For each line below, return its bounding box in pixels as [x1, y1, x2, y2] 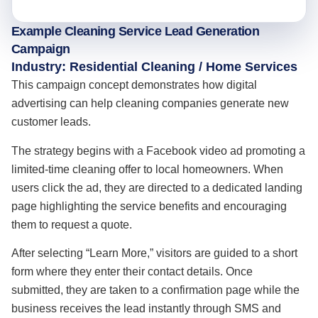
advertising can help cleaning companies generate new [11, 97, 289, 110]
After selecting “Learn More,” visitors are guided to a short [11, 247, 297, 260]
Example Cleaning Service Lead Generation [11, 24, 260, 39]
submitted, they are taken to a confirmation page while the [11, 284, 300, 297]
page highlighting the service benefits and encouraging [11, 199, 287, 212]
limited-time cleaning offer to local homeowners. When [11, 163, 283, 175]
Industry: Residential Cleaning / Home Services [11, 60, 297, 75]
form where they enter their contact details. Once [11, 265, 253, 278]
